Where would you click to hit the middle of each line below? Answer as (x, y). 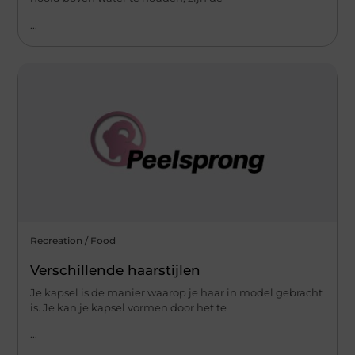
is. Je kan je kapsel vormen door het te (129, 307)
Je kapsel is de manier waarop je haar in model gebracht (177, 292)
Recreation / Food (73, 240)
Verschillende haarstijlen (116, 270)
